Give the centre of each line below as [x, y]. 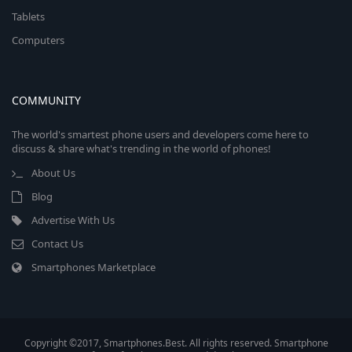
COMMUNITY [46, 100]
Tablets [28, 16]
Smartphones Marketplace [93, 267]
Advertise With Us [73, 220]
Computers [38, 40]
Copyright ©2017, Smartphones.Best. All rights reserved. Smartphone [176, 343]
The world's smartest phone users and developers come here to [160, 134]
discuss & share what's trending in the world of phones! [141, 148]
